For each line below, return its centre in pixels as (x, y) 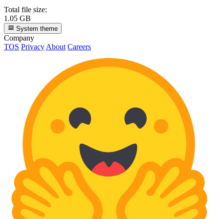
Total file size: (25, 9)
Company (19, 38)
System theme (36, 29)
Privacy (33, 47)
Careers (79, 47)
